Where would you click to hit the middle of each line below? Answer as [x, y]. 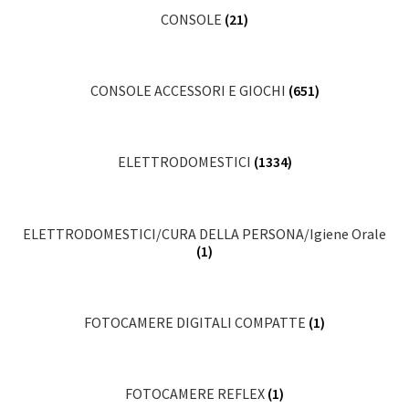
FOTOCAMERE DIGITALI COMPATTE [196, 323]
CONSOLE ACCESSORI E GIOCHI [189, 91]
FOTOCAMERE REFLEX [196, 394]
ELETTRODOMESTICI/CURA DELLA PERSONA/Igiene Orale [204, 233]
